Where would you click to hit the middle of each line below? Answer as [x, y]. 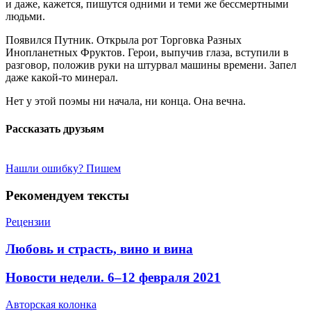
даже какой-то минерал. [62, 78]
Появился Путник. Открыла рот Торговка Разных [124, 40]
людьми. [25, 17]
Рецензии [28, 222]
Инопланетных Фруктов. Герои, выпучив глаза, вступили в [147, 53]
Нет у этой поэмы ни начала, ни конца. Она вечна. [126, 101]
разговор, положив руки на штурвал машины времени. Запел [151, 65]
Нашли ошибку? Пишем [63, 168]
